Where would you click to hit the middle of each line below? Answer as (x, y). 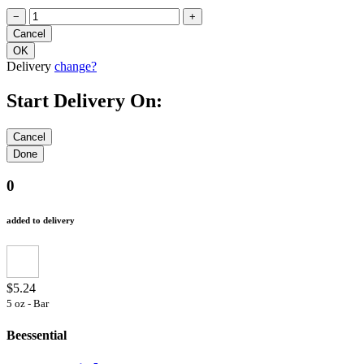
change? (76, 66)
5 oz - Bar (28, 304)
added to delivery (41, 221)
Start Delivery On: (84, 100)
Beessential (37, 335)
